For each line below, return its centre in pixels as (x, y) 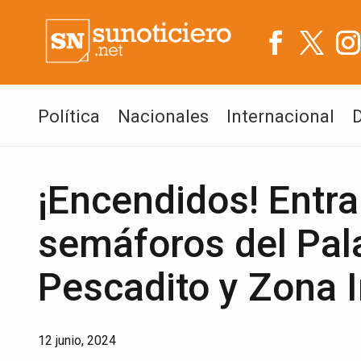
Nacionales (163, 116)
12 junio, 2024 (77, 340)
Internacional (280, 116)
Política (69, 116)
